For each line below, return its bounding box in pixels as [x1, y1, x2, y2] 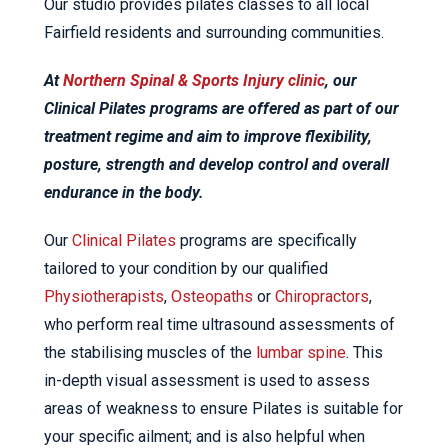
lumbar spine [256, 343, 346, 362]
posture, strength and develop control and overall [44, 155, 389, 174]
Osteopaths [171, 287, 253, 306]
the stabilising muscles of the [44, 343, 256, 362]
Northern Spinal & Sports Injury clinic [63, 71, 325, 90]
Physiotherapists [44, 287, 164, 306]
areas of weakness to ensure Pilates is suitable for [44, 399, 403, 418]
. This [346, 343, 383, 362]
